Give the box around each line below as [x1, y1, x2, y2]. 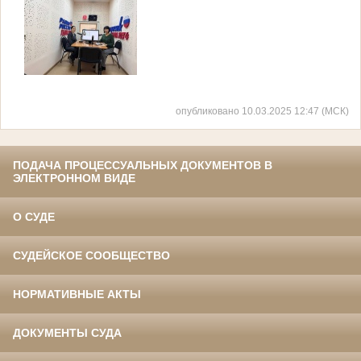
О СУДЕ [13, 210, 55, 224]
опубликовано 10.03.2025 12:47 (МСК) [176, 106, 349, 117]
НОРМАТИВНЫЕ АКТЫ [13, 288, 141, 301]
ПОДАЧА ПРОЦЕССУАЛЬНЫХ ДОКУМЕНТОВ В [13, 159, 272, 172]
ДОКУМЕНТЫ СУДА [13, 326, 122, 340]
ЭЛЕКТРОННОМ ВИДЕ [13, 172, 135, 185]
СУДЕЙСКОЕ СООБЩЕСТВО [13, 249, 170, 263]
